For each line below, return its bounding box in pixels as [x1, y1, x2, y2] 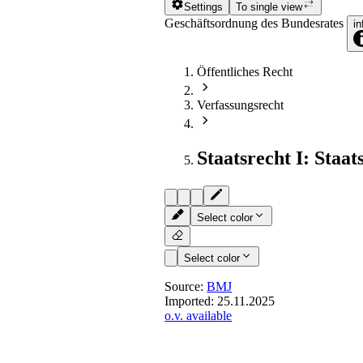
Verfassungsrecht [197, 98, 284, 113]
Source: [164, 280, 207, 294]
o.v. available [164, 309, 233, 323]
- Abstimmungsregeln [197, 314, 339, 331]
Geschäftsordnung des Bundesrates [164, 15, 348, 30]
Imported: [164, 294, 218, 309]
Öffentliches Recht [197, 64, 293, 79]
